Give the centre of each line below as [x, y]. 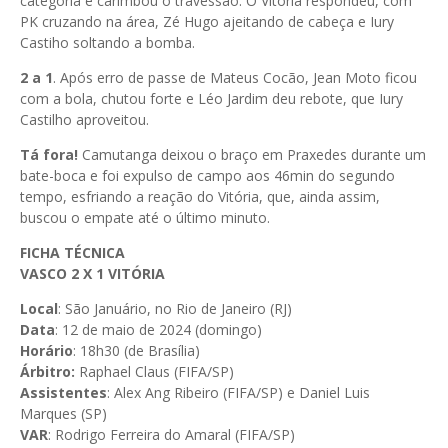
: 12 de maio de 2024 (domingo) [158, 329]
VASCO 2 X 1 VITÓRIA [92, 273]
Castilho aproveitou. [84, 119]
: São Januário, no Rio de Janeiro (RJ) [175, 308]
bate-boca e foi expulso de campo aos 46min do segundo [207, 175]
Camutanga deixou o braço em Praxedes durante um [252, 154]
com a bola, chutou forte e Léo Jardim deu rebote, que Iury [211, 98]
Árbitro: [47, 371]
